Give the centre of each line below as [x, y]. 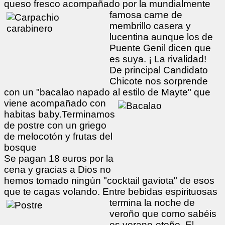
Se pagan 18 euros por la [59, 158]
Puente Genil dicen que [160, 48]
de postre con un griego [55, 125]
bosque [20, 147]
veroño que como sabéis [163, 213]
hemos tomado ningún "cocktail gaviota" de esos [109, 180]
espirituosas [191, 191]
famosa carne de [146, 15]
